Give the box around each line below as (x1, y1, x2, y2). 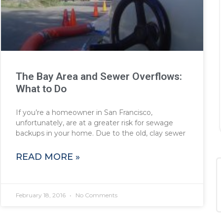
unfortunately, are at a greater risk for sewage (15, 118, 173, 128)
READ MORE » (15, 151, 80, 163)
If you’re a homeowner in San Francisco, (15, 108, 152, 117)
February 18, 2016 (15, 191, 67, 199)
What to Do (15, 83, 67, 95)
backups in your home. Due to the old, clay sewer (15, 129, 185, 138)
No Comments (74, 191, 117, 199)
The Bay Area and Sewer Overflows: (15, 71, 182, 83)
